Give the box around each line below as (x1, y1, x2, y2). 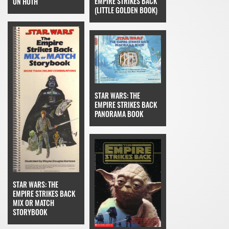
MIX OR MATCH (13, 197, 54, 208)
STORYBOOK (13, 206, 47, 217)
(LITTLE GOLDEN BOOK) (95, 4, 157, 15)
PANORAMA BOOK (95, 108, 143, 119)
